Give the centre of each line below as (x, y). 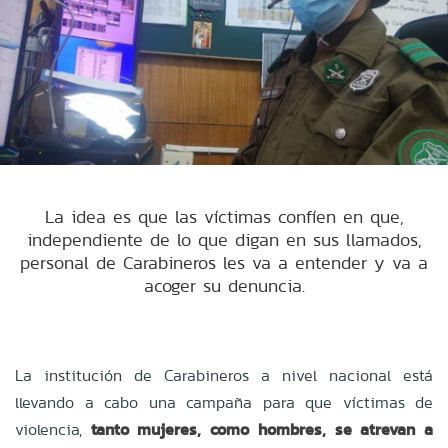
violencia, (53, 429)
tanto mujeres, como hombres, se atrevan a (262, 429)
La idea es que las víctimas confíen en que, (224, 216)
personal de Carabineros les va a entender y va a (224, 262)
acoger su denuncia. (224, 285)
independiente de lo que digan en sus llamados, (224, 239)
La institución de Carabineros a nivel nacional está (224, 375)
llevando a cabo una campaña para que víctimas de (224, 402)
